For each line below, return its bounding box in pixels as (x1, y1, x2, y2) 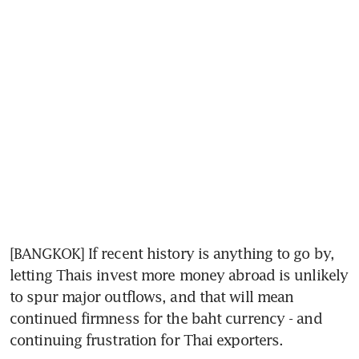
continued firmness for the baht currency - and (10, 309, 322, 327)
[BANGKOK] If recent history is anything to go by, (10, 244, 334, 262)
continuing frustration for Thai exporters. (10, 330, 284, 349)
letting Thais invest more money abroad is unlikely (10, 265, 349, 284)
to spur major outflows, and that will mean (10, 287, 294, 305)
